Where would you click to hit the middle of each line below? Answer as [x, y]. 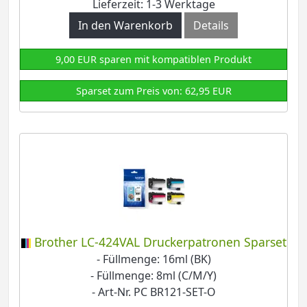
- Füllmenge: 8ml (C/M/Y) [153, 275]
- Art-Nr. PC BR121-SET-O [153, 292]
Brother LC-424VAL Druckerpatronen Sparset [160, 242]
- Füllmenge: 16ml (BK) [153, 259]
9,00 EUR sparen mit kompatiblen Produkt [153, 59]
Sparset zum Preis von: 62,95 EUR [153, 90]
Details [211, 25]
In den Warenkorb [125, 25]
